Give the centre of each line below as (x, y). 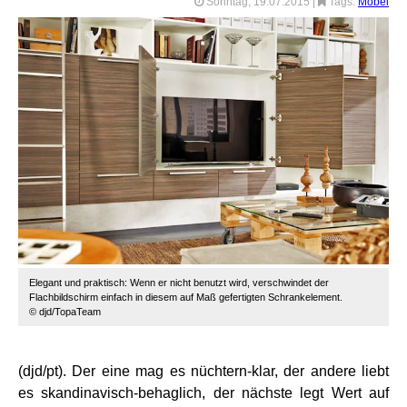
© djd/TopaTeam (65, 311)
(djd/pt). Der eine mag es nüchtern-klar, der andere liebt (203, 371)
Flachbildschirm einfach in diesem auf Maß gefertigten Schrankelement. (186, 297)
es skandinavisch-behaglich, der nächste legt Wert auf (203, 392)
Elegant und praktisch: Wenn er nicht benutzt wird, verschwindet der (179, 282)
